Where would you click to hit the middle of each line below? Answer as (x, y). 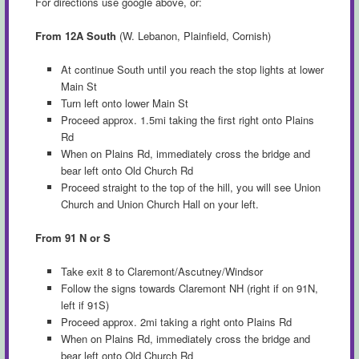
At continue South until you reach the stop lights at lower (193, 70)
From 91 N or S (74, 238)
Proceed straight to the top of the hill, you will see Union (191, 188)
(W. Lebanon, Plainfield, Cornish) (193, 36)
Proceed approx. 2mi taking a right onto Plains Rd (177, 322)
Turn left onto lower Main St (125, 103)
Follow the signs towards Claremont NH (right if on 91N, (190, 288)
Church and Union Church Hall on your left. (160, 204)
